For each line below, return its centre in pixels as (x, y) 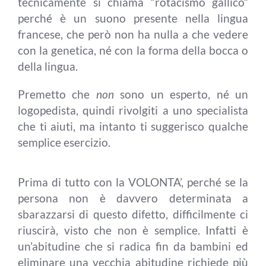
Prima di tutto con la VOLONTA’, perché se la (133, 182)
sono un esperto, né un (181, 94)
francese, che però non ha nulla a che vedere (133, 34)
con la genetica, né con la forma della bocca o (133, 50)
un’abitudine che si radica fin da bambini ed (133, 246)
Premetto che (54, 94)
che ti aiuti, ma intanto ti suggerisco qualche (133, 126)
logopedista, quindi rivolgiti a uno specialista (133, 110)
